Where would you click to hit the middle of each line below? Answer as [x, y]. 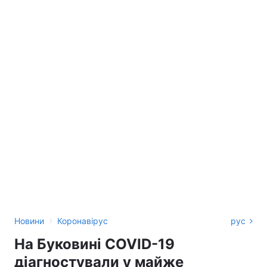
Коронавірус [83, 221]
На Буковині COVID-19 [94, 244]
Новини [29, 221]
